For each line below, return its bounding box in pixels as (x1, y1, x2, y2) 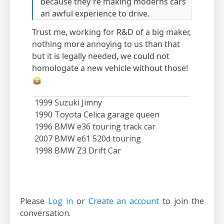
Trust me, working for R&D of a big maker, (32, 26, 191, 38)
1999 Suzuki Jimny (34, 97, 102, 108)
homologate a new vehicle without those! (32, 62, 188, 74)
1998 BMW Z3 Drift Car (34, 145, 121, 156)
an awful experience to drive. (40, 8, 151, 19)
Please (20, 195, 48, 207)
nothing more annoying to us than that (32, 38, 180, 50)
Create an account (88, 195, 159, 207)
